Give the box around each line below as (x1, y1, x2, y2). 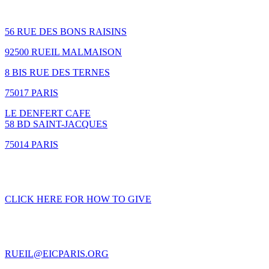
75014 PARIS (5, 139, 58, 150)
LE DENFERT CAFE (5, 107, 91, 118)
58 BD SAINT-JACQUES (5, 118, 107, 129)
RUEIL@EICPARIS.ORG (5, 248, 109, 259)
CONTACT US (5, 218, 79, 235)
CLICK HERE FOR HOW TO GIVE (5, 193, 151, 204)
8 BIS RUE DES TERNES (5, 67, 110, 77)
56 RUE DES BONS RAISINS (5, 26, 127, 37)
